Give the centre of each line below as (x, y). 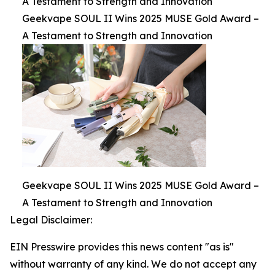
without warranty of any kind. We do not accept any (133, 264)
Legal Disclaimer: (51, 219)
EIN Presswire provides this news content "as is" (122, 246)
